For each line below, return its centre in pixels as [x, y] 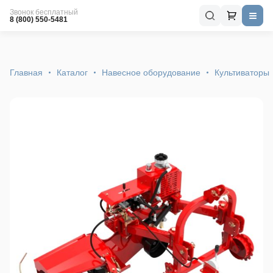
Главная [26, 73]
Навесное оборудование [151, 73]
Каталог [72, 73]
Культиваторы [242, 73]
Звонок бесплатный [44, 12]
